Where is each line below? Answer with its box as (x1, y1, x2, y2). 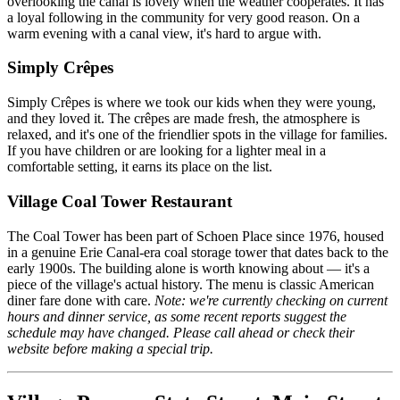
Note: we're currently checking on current (154, 292, 387, 308)
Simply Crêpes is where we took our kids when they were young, (7, 95, 376, 111)
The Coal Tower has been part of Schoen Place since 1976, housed (7, 228, 384, 244)
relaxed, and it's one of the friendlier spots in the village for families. (7, 127, 387, 143)
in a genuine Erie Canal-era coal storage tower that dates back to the (7, 244, 388, 260)
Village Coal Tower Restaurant (7, 191, 232, 211)
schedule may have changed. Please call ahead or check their (7, 324, 354, 340)
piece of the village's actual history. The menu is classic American (7, 276, 374, 292)
